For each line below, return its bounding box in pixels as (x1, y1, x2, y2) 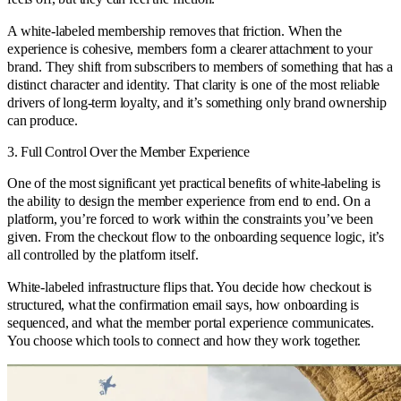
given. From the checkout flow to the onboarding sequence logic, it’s (7, 228, 385, 244)
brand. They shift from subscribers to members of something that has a (7, 58, 393, 74)
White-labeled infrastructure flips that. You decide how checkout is (7, 278, 372, 294)
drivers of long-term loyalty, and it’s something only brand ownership (7, 94, 387, 110)
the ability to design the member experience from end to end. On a (7, 192, 371, 209)
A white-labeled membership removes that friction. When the (7, 22, 342, 38)
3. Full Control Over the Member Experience (7, 143, 250, 159)
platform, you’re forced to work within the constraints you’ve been (7, 210, 373, 226)
